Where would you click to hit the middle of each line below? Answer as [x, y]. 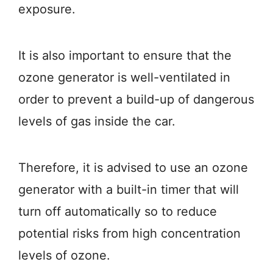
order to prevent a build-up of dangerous [136, 99]
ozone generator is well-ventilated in [124, 77]
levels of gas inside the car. [97, 121]
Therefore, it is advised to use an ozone [133, 168]
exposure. [47, 9]
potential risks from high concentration [129, 233]
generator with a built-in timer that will [129, 190]
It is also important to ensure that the [125, 55]
